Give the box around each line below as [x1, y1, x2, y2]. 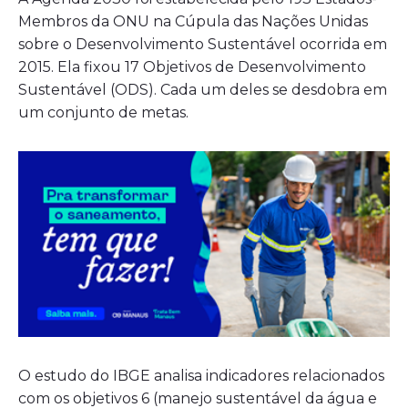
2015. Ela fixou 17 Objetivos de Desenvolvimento [18, 58, 366, 76]
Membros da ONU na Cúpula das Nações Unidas [18, 13, 368, 31]
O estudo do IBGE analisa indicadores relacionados [18, 367, 384, 385]
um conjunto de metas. [18, 104, 189, 122]
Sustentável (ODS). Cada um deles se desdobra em [18, 81, 387, 99]
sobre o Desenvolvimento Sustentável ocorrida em [18, 36, 387, 54]
